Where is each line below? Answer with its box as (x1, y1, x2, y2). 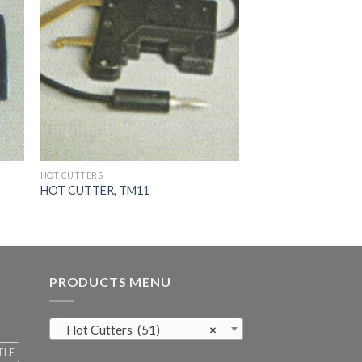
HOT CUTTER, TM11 (40, 183, 149, 197)
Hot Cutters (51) (65, 322, 160, 338)
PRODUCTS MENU (49, 273, 171, 289)
